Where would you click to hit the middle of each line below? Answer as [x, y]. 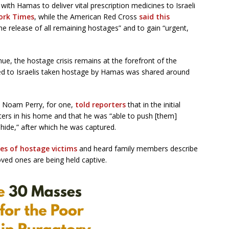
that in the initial [153, 105]
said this [154, 17]
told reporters [100, 105]
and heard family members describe [138, 148]
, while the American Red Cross [87, 17]
